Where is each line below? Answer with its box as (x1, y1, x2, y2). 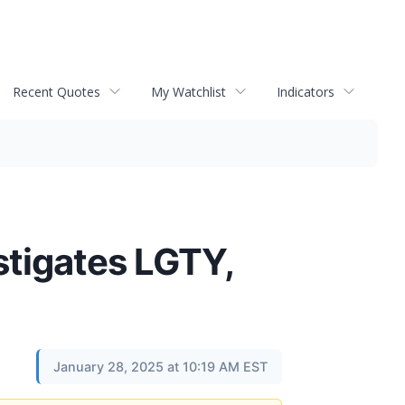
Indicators (277, 82, 334, 100)
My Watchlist (151, 82, 226, 100)
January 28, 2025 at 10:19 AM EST (53, 359, 268, 374)
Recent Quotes (13, 82, 100, 100)
